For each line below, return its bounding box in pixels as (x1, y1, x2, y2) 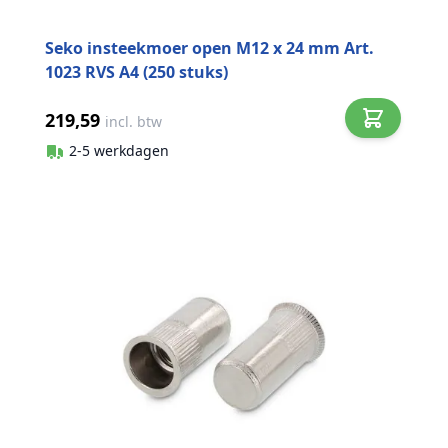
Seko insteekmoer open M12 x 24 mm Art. (45, 37, 374, 59)
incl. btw (105, 112, 162, 131)
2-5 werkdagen (69, 140, 169, 160)
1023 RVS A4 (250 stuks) (45, 61, 228, 83)
